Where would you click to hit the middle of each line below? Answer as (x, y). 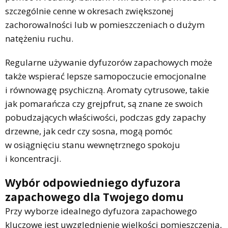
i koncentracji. (33, 158)
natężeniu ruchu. (39, 38)
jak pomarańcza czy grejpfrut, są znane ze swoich (104, 103)
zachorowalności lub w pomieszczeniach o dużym (105, 24)
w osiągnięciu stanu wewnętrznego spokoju (93, 145)
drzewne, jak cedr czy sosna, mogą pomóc (89, 131)
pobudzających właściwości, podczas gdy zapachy (106, 117)
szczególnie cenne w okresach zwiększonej (89, 11)
